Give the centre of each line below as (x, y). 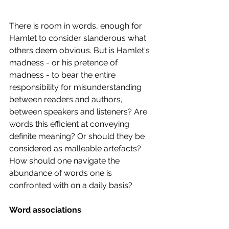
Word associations (46, 210)
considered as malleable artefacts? (76, 149)
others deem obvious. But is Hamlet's (81, 51)
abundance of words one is (62, 173)
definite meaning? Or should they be (78, 136)
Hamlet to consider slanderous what (79, 38)
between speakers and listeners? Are (79, 112)
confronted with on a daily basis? (72, 186)
